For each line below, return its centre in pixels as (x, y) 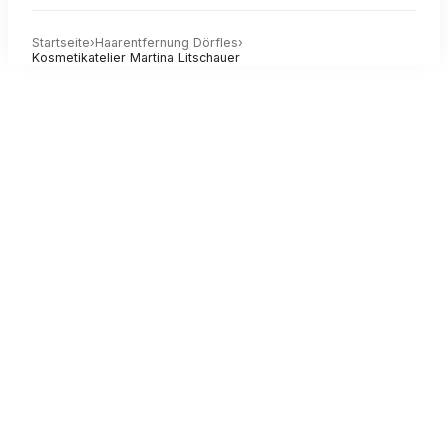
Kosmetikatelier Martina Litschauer (136, 58)
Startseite (61, 43)
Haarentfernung (144, 43)
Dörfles (215, 43)
